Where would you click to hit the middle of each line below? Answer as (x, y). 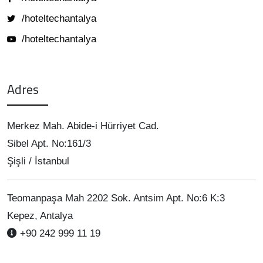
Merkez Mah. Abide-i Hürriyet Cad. (83, 126)
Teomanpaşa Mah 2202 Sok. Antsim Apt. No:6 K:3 (116, 198)
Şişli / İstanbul (38, 161)
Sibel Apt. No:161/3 (49, 143)
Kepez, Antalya (40, 215)
